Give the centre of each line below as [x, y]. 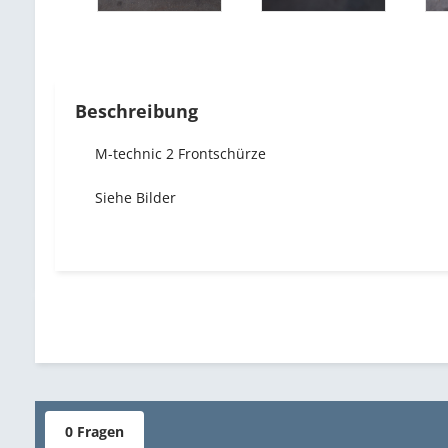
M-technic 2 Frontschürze [181, 153]
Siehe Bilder [138, 197]
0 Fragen [95, 431]
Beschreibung [137, 111]
